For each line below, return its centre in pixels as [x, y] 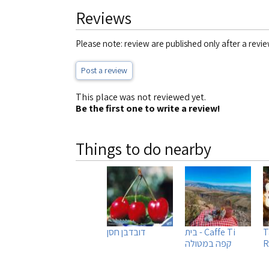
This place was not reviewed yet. [141, 97]
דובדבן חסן [126, 232]
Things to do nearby [144, 149]
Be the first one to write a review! [148, 108]
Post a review [104, 70]
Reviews [104, 18]
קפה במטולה [208, 243]
